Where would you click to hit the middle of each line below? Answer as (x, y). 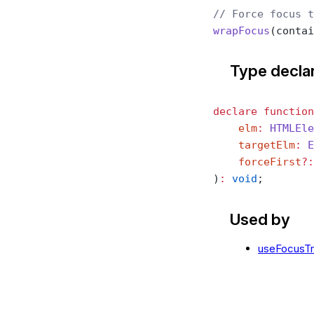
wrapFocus (241, 30)
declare (235, 111)
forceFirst (257, 162)
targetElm (254, 145)
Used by (260, 219)
